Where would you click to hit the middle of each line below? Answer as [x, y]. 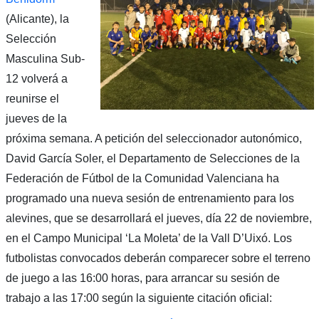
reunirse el [32, 98]
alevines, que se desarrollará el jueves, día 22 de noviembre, [158, 218]
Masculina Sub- [45, 58]
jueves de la [36, 118]
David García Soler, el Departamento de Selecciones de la [152, 158]
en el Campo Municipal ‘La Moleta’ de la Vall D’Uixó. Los [148, 238]
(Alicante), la [37, 19]
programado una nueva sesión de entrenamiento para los [150, 198]
